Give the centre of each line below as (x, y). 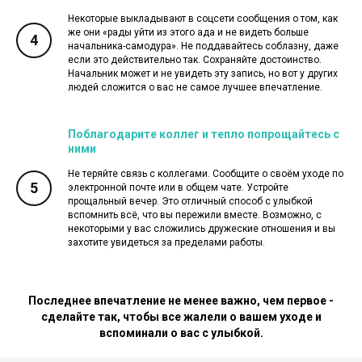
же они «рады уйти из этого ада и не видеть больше (188, 32)
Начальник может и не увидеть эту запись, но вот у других (203, 73)
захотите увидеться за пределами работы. (166, 242)
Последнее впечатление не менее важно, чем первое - (181, 300)
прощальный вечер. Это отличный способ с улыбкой (190, 201)
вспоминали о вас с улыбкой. (181, 333)
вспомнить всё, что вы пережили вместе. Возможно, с (195, 215)
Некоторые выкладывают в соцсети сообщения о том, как (203, 18)
